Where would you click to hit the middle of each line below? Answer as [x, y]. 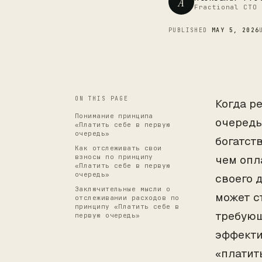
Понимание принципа [114, 116]
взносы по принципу [114, 157]
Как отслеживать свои [118, 148]
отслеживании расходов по [127, 198]
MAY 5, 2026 [236, 30]
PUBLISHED [190, 30]
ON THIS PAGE [102, 99]
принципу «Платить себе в [127, 206]
